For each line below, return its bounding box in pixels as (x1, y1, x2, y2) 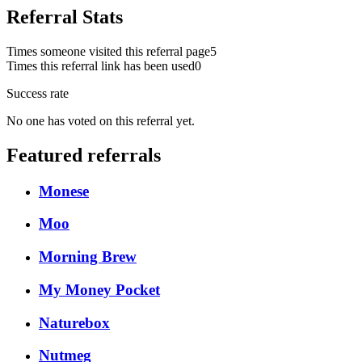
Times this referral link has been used (6, 58, 195, 73)
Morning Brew (39, 248, 137, 266)
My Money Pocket (39, 280, 160, 298)
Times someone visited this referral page (6, 44, 210, 58)
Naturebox (39, 314, 110, 331)
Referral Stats (6, 6, 123, 27)
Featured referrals (6, 144, 161, 166)
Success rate (6, 86, 69, 100)
